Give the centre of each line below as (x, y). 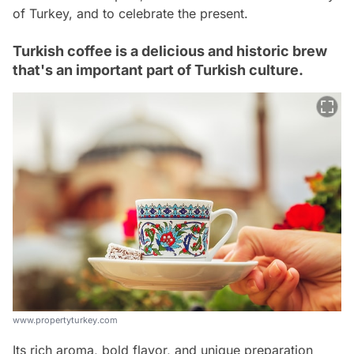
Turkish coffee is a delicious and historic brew (170, 51)
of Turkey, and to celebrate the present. (130, 13)
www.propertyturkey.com (65, 320)
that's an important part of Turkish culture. (158, 70)
